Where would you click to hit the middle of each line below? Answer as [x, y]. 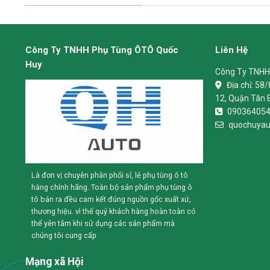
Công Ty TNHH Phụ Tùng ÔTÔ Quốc [102, 50]
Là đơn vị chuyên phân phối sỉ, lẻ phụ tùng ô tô [109, 175]
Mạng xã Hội [54, 262]
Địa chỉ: [240, 85]
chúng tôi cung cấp [64, 236]
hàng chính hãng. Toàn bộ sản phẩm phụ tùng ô [111, 187]
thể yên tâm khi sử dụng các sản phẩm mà [103, 224]
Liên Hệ [231, 50]
